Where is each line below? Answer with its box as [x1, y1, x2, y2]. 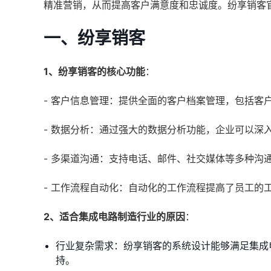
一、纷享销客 [44, 28, 145, 48]
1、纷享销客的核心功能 [44, 65, 145, 77]
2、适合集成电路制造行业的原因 [44, 211, 185, 223]
